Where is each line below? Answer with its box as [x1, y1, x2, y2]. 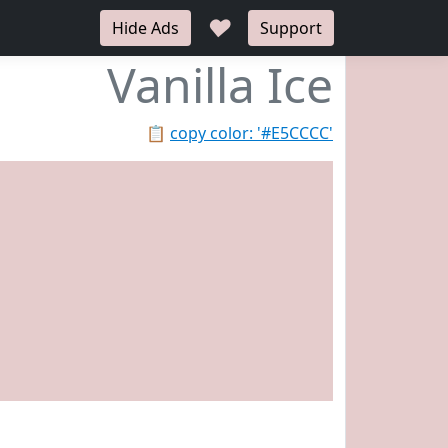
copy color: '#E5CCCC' [170, 122, 333, 144]
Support [260, 17, 322, 39]
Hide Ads [112, 17, 179, 39]
